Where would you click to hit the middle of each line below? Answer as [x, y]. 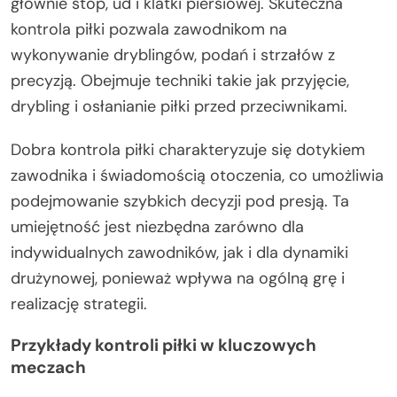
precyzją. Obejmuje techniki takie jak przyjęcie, [180, 81]
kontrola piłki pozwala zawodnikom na [149, 30]
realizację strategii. [79, 304]
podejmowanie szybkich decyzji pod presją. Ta [180, 202]
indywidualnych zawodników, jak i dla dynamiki [179, 253]
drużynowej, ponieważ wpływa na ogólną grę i [178, 279]
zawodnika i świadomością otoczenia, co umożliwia [197, 176]
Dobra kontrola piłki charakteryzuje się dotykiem [188, 150]
